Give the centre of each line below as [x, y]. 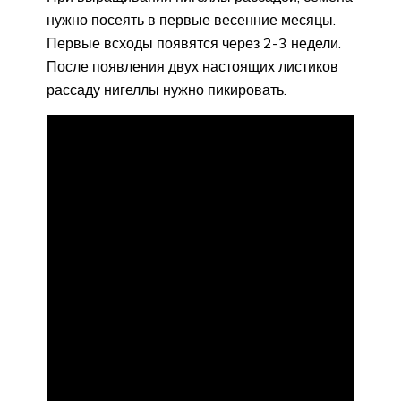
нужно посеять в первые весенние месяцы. [191, 20]
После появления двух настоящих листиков [192, 66]
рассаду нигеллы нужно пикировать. [166, 90]
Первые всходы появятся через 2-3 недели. [194, 43]
